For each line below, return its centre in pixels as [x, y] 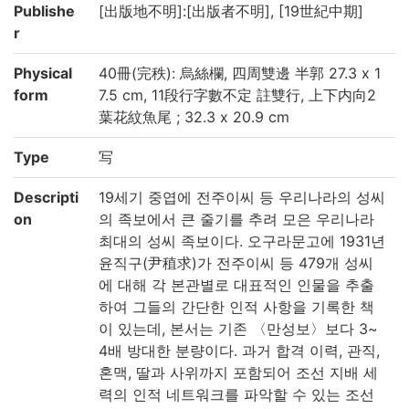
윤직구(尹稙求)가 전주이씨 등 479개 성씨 [236, 263]
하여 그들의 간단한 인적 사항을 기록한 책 [236, 307]
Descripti [46, 198]
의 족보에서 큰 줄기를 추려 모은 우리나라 [236, 220]
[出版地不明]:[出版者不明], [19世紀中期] [231, 11]
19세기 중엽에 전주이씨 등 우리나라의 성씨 [242, 198]
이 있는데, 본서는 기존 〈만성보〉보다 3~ [238, 329]
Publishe [44, 11]
